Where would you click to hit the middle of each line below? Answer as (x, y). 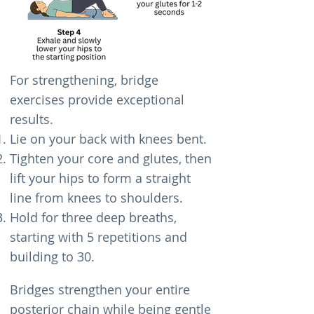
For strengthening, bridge (84, 80)
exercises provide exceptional (97, 100)
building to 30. (52, 257)
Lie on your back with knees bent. (108, 139)
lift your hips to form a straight (100, 178)
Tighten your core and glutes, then (111, 158)
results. (32, 119)
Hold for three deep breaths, (93, 217)
